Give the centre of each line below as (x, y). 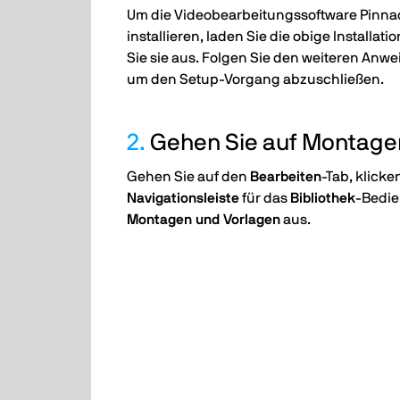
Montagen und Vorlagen (204, 220)
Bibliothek (323, 198)
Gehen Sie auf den (188, 177)
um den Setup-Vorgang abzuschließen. (255, 79)
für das (265, 198)
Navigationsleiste (183, 198)
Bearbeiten (286, 177)
